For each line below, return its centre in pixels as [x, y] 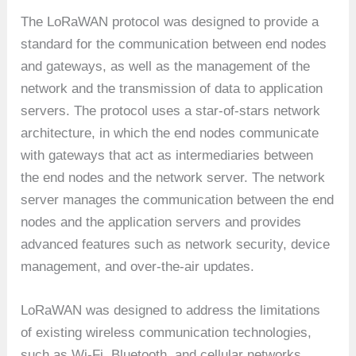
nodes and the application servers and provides [161, 222]
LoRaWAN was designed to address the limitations [171, 310]
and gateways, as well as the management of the [166, 66]
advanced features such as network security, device [176, 244]
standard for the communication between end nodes [174, 44]
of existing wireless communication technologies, [166, 332]
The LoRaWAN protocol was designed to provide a [170, 21]
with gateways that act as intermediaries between [167, 155]
